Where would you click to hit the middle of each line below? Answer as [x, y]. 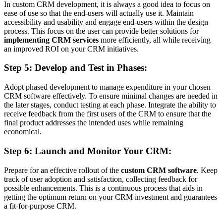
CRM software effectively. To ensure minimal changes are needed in [111, 96]
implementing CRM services [51, 40]
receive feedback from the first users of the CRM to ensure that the [108, 114]
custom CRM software [159, 170]
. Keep [207, 170]
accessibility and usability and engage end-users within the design [106, 22]
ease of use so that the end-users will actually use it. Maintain [99, 13]
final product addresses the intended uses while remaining [94, 123]
